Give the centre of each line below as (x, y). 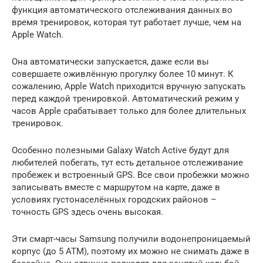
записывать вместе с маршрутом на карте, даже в (116, 187)
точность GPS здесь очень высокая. (87, 212)
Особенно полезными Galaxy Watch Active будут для (120, 150)
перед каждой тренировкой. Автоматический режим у (125, 98)
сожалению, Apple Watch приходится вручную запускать (129, 86)
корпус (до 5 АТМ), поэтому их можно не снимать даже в (131, 251)
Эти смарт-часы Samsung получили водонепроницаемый (131, 239)
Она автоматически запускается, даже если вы (110, 61)
